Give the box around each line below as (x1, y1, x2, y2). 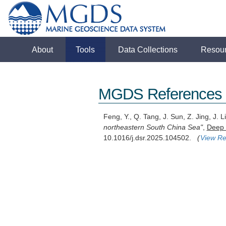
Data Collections (118, 45, 178, 54)
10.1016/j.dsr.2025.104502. (103, 134, 197, 142)
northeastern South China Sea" (103, 124, 203, 131)
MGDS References (98, 85, 222, 103)
